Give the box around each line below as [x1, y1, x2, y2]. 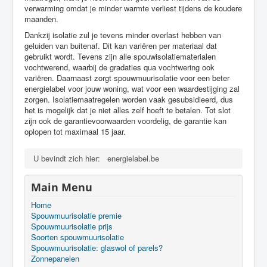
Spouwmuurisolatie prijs [31, 221, 113, 232]
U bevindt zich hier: [33, 153, 105, 164]
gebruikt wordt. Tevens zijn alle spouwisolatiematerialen [24, 51, 216, 62]
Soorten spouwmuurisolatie [31, 231, 124, 243]
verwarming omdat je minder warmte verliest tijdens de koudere [24, 2, 242, 14]
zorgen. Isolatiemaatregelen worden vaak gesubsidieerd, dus [24, 94, 233, 105]
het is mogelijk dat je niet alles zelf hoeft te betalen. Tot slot [24, 104, 231, 116]
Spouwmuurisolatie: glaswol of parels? [31, 242, 163, 253]
